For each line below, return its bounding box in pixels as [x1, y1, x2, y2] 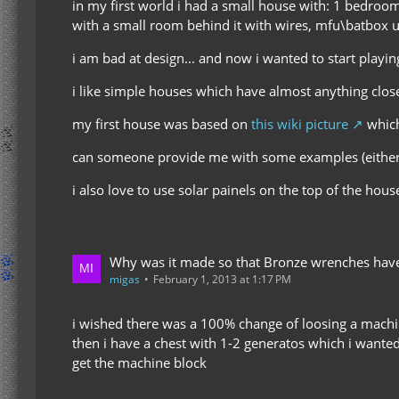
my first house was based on [72, 114, 251, 133]
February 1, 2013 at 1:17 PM [153, 271, 291, 287]
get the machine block [72, 353, 207, 371]
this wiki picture [251, 114, 348, 133]
